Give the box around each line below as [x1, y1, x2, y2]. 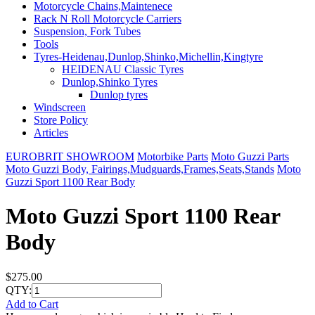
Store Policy [34, 114, 88, 126]
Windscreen [34, 101, 86, 113]
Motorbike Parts [137, 150, 208, 162]
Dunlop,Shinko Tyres [62, 76, 157, 88]
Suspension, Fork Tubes [34, 25, 141, 37]
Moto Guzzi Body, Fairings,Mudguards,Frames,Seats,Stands [6, 163, 274, 175]
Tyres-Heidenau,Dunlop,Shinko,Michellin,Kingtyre [34, 51, 263, 63]
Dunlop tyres [90, 89, 148, 101]
